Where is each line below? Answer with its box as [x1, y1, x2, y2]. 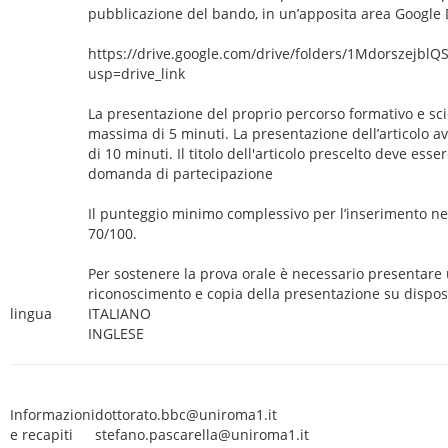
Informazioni [10, 405, 95, 424]
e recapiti [10, 425, 73, 444]
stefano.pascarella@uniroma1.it [95, 425, 309, 444]
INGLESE [88, 324, 144, 343]
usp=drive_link [88, 64, 185, 83]
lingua [10, 304, 52, 323]
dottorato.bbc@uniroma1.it [95, 405, 277, 424]
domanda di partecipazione [88, 164, 273, 183]
